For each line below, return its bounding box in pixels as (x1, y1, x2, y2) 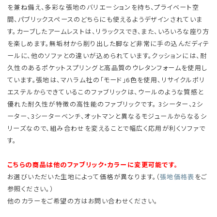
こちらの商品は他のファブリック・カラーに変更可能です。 (7, 160, 178, 170)
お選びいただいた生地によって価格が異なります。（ (7, 172, 160, 182)
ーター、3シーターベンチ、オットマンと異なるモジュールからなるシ (7, 111, 207, 121)
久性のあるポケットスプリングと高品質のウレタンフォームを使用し (7, 63, 208, 73)
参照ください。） (7, 184, 54, 194)
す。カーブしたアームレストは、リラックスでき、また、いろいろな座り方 (7, 27, 210, 36)
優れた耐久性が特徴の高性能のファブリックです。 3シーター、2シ (7, 99, 203, 109)
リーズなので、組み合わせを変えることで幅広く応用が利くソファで (7, 124, 206, 133)
